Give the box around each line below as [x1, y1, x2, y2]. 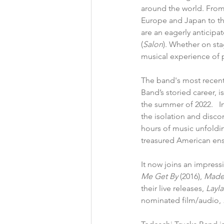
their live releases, [141, 183, 204, 193]
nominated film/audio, [141, 195, 221, 205]
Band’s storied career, [141, 87, 218, 97]
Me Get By [141, 171, 180, 181]
